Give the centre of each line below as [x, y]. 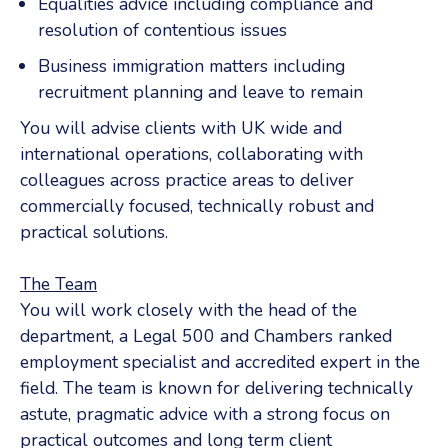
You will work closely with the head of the [188, 310]
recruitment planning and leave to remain [200, 92]
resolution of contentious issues [162, 30]
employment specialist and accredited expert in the [220, 362]
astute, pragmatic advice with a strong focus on [205, 414]
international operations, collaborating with [191, 154]
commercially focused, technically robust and [197, 206]
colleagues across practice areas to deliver [187, 180]
